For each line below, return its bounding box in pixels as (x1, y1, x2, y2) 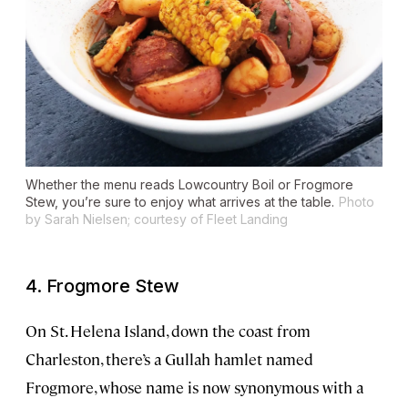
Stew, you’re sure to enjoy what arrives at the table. (25, 194, 334, 210)
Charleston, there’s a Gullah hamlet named (25, 349, 313, 370)
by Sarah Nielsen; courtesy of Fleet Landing (25, 211, 288, 228)
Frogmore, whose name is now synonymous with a (25, 377, 363, 398)
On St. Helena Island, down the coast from (25, 321, 311, 342)
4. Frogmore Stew (25, 275, 179, 298)
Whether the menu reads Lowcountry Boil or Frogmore (25, 177, 353, 193)
